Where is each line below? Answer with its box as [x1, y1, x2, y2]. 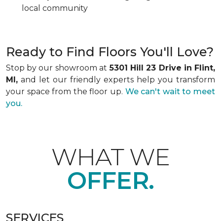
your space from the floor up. [6, 87, 125, 97]
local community [22, 3, 88, 13]
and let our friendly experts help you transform [18, 75, 215, 85]
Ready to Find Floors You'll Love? [6, 44, 214, 60]
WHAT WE [51, 143, 170, 172]
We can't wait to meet [125, 87, 216, 97]
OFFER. [67, 166, 154, 195]
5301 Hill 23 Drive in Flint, [107, 63, 216, 73]
